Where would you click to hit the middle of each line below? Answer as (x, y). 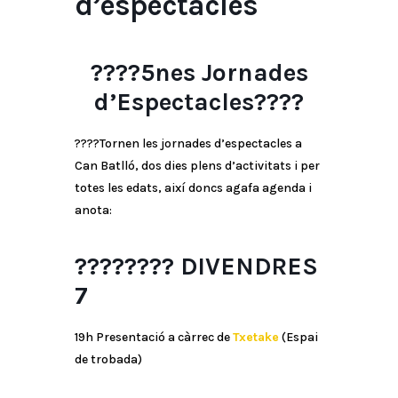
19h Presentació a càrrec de (154, 338)
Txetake (256, 338)
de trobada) (108, 360)
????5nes (143, 73)
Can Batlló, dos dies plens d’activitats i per (197, 166)
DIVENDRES (249, 267)
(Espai (298, 338)
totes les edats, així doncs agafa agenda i (193, 188)
